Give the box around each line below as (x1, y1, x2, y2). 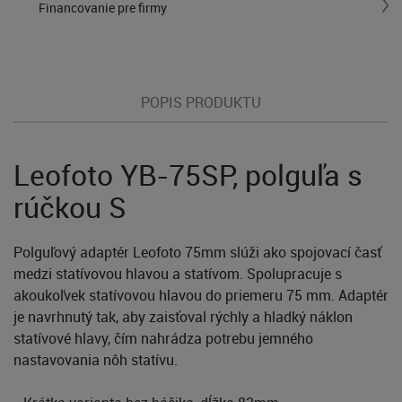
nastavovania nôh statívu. (13, 349, 178, 370)
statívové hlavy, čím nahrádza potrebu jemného (13, 328, 313, 348)
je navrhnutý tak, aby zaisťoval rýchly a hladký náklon (13, 306, 353, 327)
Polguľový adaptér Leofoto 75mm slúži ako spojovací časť (13, 241, 381, 262)
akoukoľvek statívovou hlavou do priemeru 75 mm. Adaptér (13, 284, 389, 305)
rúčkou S (13, 187, 127, 226)
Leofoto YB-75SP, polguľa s (13, 154, 363, 194)
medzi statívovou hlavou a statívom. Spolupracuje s (13, 263, 342, 284)
